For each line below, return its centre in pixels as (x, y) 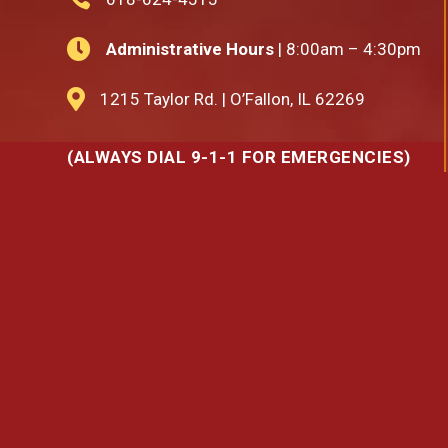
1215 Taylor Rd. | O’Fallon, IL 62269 (233, 98)
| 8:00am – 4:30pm (348, 48)
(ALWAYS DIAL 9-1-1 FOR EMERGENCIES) (239, 156)
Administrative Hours (190, 48)
